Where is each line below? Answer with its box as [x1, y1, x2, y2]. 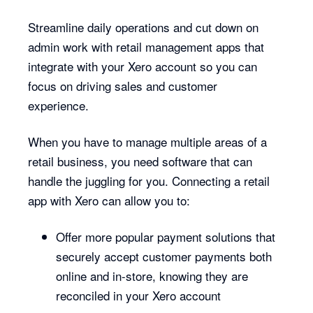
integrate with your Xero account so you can [28, 57, 258, 75]
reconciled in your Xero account [56, 286, 221, 304]
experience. [28, 96, 93, 114]
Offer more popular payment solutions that [56, 227, 276, 245]
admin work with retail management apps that [28, 37, 265, 55]
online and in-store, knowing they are [56, 266, 249, 284]
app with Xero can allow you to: [28, 191, 194, 209]
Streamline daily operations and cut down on [28, 17, 259, 36]
